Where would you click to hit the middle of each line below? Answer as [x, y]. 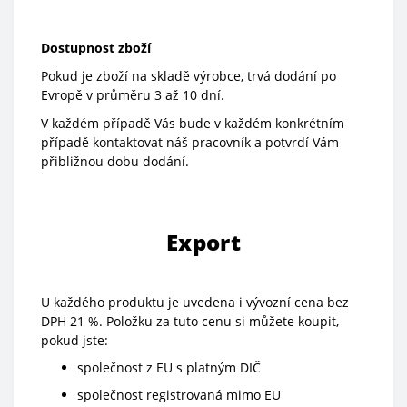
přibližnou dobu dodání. [115, 162]
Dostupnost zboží [96, 48]
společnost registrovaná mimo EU [179, 395]
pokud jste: [74, 341]
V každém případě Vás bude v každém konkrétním [193, 124]
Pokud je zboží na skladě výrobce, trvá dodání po [189, 76]
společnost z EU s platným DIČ [169, 368]
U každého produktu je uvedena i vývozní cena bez [195, 303]
